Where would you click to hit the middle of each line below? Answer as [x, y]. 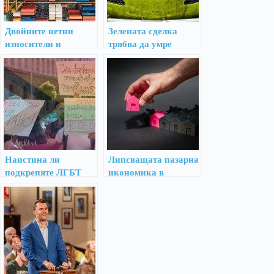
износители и [33, 44]
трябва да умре [140, 44]
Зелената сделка [143, 31]
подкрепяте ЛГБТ [43, 172]
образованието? [39, 185]
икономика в [136, 172]
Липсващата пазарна [154, 160]
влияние [23, 70]
